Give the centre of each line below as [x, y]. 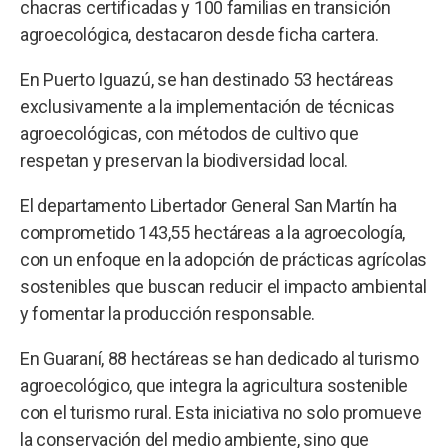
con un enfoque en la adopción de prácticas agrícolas [223, 259]
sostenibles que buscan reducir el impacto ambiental [223, 286]
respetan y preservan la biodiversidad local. [184, 160]
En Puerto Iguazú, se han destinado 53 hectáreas [207, 79]
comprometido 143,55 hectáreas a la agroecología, [213, 232]
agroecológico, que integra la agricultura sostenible [214, 385]
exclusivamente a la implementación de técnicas [207, 106]
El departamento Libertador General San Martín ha [209, 205]
